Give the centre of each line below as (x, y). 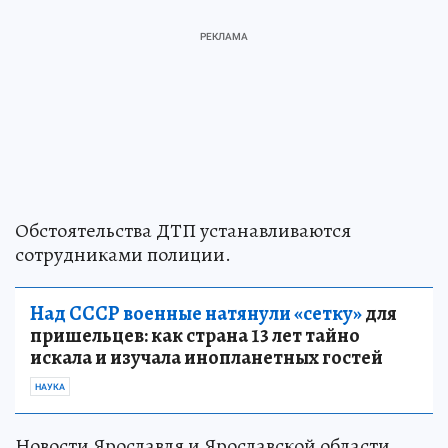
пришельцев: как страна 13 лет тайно (195, 335)
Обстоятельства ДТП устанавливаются (183, 230)
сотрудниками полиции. (123, 254)
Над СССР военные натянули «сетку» (196, 313)
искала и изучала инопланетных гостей (206, 357)
